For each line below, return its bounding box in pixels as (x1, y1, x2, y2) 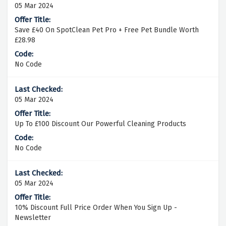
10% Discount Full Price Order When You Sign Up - (15, 203, 177, 212)
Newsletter (15, 213, 51, 222)
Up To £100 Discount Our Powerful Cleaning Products (15, 120, 186, 129)
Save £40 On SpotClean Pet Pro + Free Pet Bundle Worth (15, 26, 199, 35)
